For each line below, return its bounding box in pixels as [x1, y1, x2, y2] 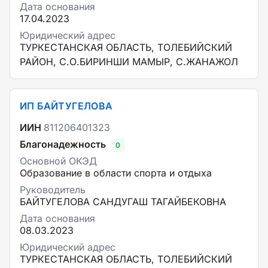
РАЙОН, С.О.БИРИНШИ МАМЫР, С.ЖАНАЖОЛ [20, 56, 238, 68]
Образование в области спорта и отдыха [20, 167, 212, 179]
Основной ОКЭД [20, 155, 97, 167]
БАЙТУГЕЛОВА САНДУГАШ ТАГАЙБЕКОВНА [20, 196, 226, 208]
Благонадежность [20, 138, 106, 150]
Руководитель [20, 184, 86, 196]
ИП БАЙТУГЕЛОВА [20, 100, 113, 112]
